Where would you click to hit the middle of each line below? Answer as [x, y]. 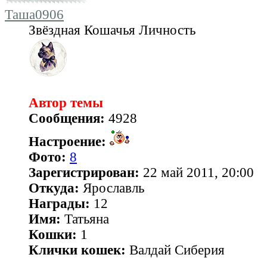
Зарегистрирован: [84, 172]
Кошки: [53, 234]
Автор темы [66, 103]
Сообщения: [67, 118]
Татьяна [85, 219]
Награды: [59, 203]
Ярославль [112, 188]
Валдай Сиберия [175, 250]
